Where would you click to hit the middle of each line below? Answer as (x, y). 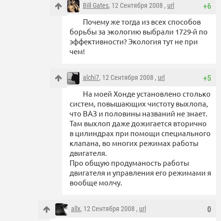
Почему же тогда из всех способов (142, 22)
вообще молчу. (96, 183)
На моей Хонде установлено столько (147, 94)
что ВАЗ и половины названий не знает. (139, 113)
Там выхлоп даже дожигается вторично (138, 123)
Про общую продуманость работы (129, 163)
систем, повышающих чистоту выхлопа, (139, 104)
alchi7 (91, 78)
